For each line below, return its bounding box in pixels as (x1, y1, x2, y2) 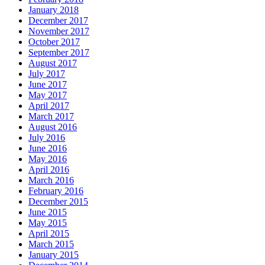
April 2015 (28, 228, 69, 239)
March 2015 (28, 239, 74, 250)
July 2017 (28, 69, 65, 79)
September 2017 (28, 47, 89, 58)
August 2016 (28, 122, 77, 132)
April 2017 (28, 101, 69, 111)
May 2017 (28, 90, 67, 101)
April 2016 (28, 164, 69, 175)
